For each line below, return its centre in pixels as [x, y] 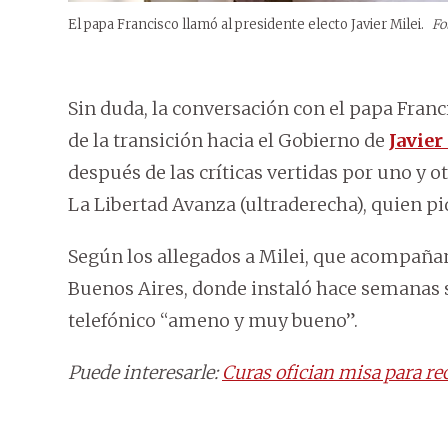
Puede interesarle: [145, 373]
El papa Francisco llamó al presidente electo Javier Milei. [247, 25]
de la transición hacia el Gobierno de [228, 141]
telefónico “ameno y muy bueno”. [213, 321]
